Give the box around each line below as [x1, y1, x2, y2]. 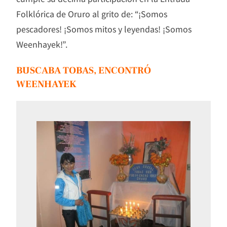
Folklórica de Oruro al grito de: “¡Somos [16, 8, 167, 20]
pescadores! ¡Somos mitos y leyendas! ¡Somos [16, 23, 192, 35]
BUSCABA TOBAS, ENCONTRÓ [16, 64, 151, 77]
